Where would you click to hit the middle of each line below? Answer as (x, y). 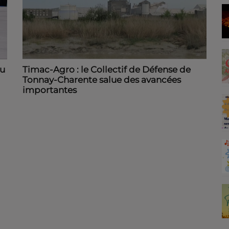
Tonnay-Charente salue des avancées (102, 79)
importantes (50, 90)
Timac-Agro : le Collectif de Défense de (107, 69)
